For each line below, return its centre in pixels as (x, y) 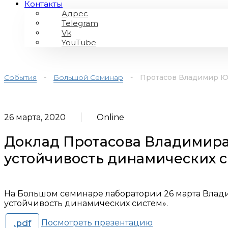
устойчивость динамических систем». (86, 203)
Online (110, 117)
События (20, 77)
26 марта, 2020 (35, 117)
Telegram (80, 23)
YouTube (79, 42)
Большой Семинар (88, 77)
